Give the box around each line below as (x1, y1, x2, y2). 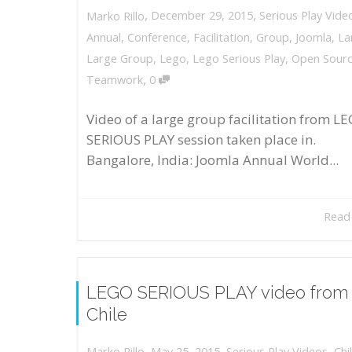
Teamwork (86, 71, 143, 87)
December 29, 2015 (151, 8, 253, 24)
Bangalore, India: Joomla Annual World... (86, 151, 339, 170)
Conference (127, 29, 187, 45)
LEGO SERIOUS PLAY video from (86, 281, 349, 302)
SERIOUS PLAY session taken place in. (86, 130, 316, 149)
